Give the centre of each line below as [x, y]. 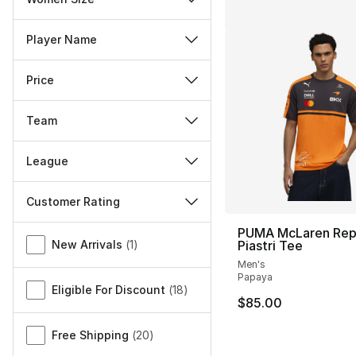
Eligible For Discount [108, 290]
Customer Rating [73, 202]
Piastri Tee [270, 246]
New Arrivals [87, 245]
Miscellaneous [56, 232]
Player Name [62, 40]
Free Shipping [90, 335]
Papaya [255, 277]
